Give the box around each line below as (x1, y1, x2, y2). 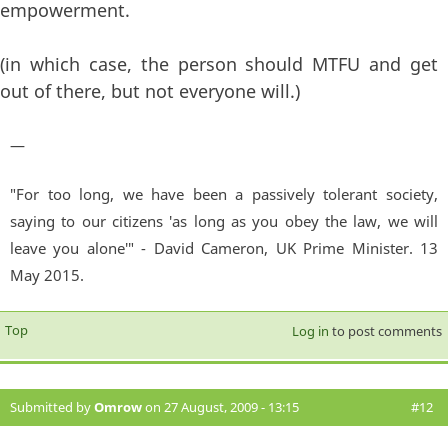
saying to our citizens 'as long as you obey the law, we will (10, 210, 438, 231)
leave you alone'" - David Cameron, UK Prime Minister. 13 (10, 237, 438, 258)
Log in (291, 322, 329, 341)
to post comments (328, 322, 442, 341)
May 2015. (10, 264, 84, 285)
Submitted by (10, 398, 94, 417)
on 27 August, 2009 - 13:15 (142, 398, 299, 417)
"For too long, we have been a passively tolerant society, (10, 183, 438, 204)
